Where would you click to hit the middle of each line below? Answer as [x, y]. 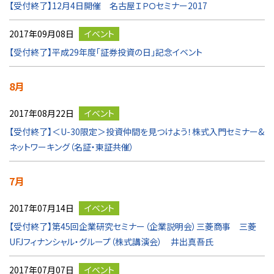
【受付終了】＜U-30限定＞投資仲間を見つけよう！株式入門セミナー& [137, 131]
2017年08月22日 [42, 113]
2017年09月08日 [42, 34]
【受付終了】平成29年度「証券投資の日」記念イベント [106, 52]
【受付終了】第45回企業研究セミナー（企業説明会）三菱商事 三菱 [133, 226]
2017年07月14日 [42, 208]
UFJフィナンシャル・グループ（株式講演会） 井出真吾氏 [111, 242]
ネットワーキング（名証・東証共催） [72, 147]
